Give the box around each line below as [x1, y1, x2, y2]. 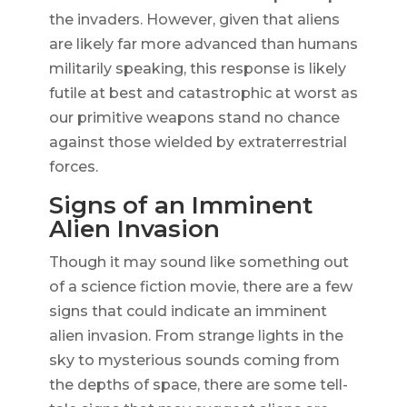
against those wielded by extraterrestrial [48, 134, 347, 152]
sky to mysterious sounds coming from [48, 352, 340, 370]
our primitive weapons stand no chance [48, 109, 340, 127]
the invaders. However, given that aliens [48, 11, 340, 29]
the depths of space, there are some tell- [48, 376, 348, 394]
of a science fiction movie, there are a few [48, 278, 352, 296]
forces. [48, 158, 98, 176]
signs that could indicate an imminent [48, 303, 327, 321]
